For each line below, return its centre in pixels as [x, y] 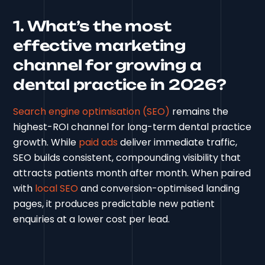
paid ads [98, 142]
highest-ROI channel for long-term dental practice [132, 127]
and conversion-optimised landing [159, 188]
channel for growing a [107, 65]
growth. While [46, 142]
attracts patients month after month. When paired [132, 173]
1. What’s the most [93, 26]
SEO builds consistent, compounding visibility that [127, 157]
